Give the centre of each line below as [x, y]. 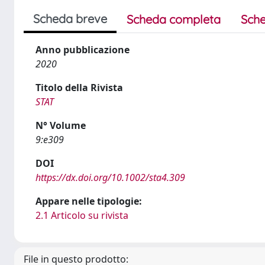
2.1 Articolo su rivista [82, 215]
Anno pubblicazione [83, 50]
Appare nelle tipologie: [89, 201]
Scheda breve [70, 19]
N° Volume [61, 125]
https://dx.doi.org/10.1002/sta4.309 [110, 177]
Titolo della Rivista [79, 88]
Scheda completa [174, 19]
